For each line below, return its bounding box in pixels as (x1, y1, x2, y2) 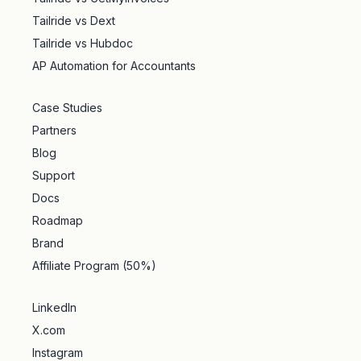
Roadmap (32, 214, 83, 227)
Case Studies (32, 101, 102, 114)
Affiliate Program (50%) (32, 259, 156, 272)
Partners (32, 123, 77, 137)
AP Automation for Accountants (32, 59, 196, 73)
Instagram (32, 346, 83, 359)
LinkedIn (32, 301, 77, 314)
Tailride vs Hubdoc (32, 36, 133, 50)
